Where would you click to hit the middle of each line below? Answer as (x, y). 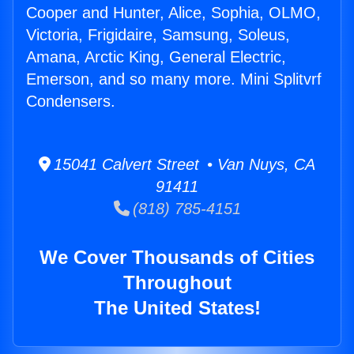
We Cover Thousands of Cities (177, 258)
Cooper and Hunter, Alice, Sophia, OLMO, (173, 13)
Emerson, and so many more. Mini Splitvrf (174, 79)
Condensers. (71, 102)
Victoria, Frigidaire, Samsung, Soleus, (158, 35)
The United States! (177, 308)
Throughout (177, 283)
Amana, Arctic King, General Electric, (156, 57)
